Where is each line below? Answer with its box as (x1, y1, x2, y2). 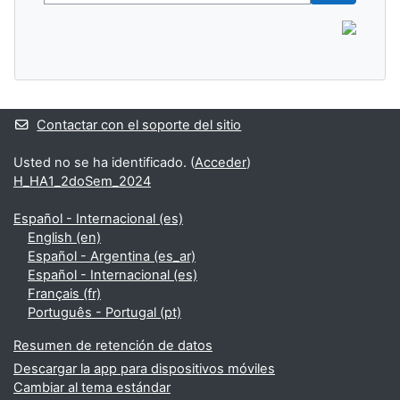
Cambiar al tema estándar (13, 379, 171, 396)
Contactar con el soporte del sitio (37, 117, 242, 133)
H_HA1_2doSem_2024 (13, 173, 151, 189)
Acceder (195, 154, 246, 171)
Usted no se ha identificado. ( (13, 154, 195, 171)
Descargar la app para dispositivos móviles (13, 361, 275, 377)
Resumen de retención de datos (13, 337, 212, 354)
